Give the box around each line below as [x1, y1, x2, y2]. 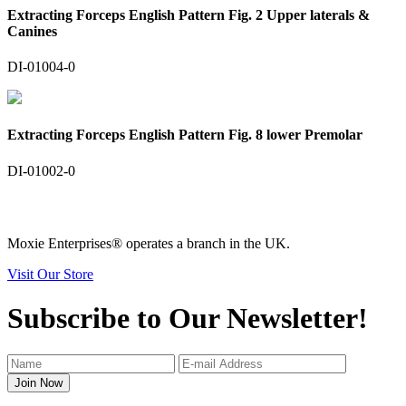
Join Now [14, 376, 63, 391]
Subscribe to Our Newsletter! [7, 302, 368, 335]
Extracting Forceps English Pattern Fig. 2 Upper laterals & [7, 6, 370, 23]
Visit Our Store [7, 266, 93, 282]
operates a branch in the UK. [122, 235, 290, 251]
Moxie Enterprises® [7, 235, 122, 251]
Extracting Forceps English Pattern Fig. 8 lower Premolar [7, 127, 362, 143]
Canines [7, 23, 57, 39]
